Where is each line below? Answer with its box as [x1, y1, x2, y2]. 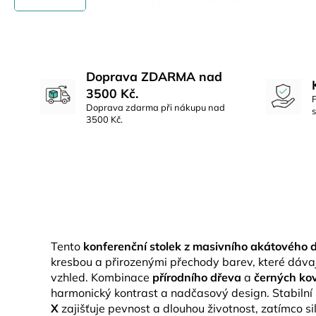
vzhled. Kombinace [51, 270, 152, 284]
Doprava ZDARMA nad [86, 68, 222, 84]
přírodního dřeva [152, 270, 241, 284]
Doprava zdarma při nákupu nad [86, 102, 225, 113]
